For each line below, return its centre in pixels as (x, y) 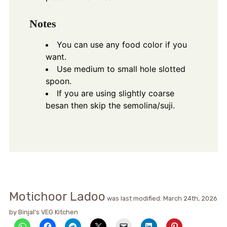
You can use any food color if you (122, 44)
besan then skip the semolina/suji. (110, 105)
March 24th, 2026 (190, 198)
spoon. (58, 81)
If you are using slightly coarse (115, 93)
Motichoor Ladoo (57, 196)
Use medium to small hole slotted (121, 69)
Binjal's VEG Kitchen (48, 212)
